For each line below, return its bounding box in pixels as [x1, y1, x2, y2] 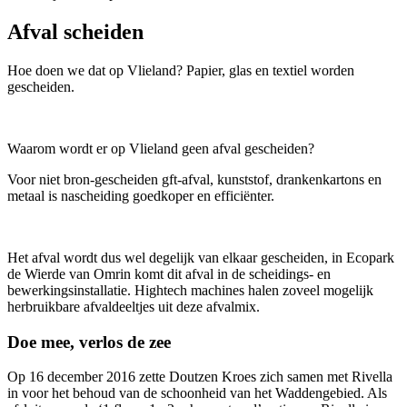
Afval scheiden [7, 19, 144, 44]
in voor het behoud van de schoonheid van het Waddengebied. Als [7, 385, 387, 402]
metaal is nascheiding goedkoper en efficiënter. [7, 187, 274, 203]
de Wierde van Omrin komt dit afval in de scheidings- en [7, 265, 331, 282]
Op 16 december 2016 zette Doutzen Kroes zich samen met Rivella [7, 369, 392, 385]
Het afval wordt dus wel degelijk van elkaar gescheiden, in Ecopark [7, 249, 394, 265]
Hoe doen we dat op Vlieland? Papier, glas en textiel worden [7, 62, 354, 78]
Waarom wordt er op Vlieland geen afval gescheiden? [7, 140, 314, 156]
